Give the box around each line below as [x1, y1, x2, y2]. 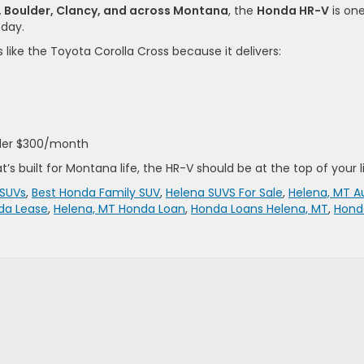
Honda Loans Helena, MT [191, 200, 328, 217]
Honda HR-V [257, 2, 329, 19]
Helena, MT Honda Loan [54, 200, 185, 217]
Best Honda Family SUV [32, 184, 160, 201]
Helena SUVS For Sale [166, 184, 283, 201]
